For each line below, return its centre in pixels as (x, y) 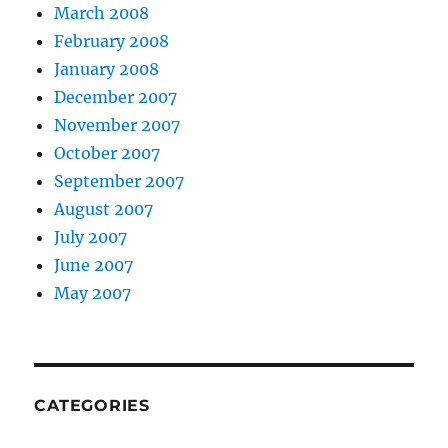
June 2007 (94, 265)
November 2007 (117, 125)
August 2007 (104, 209)
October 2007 (107, 153)
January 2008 (107, 69)
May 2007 (93, 293)
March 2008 (102, 13)
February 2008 (112, 41)
